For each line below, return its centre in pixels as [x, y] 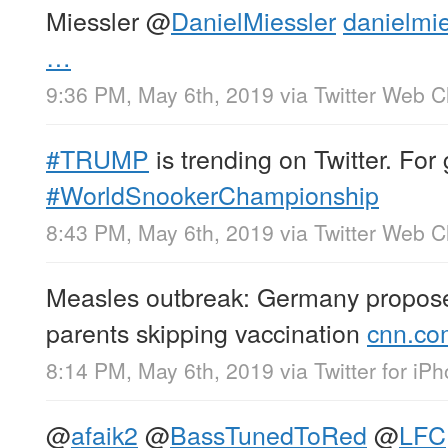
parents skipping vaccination [206, 331]
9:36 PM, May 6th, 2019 [160, 93]
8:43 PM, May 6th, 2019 [160, 231]
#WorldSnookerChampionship [212, 193]
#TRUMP [97, 157]
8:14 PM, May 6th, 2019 [160, 370]
